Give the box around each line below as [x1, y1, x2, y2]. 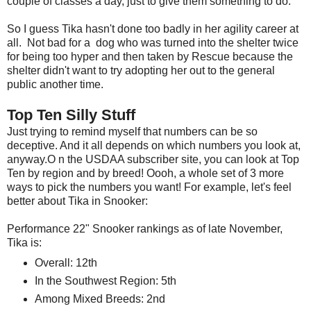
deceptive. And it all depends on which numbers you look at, [7, 140, 301, 152]
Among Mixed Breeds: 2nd [34, 293, 165, 305]
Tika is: [7, 237, 42, 249]
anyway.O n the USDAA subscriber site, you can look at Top [7, 153, 299, 166]
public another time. [7, 78, 103, 91]
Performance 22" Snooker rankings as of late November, [7, 223, 283, 235]
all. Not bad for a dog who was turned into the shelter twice [7, 37, 299, 49]
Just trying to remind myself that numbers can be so [7, 126, 258, 138]
